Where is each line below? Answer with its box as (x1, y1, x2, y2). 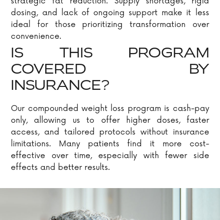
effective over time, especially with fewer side (11, 150, 209, 161)
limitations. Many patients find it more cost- (11, 138, 209, 149)
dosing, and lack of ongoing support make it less (11, 7, 209, 18)
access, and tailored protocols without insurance (11, 127, 209, 137)
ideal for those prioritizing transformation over (11, 19, 209, 29)
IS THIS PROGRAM (11, 47, 209, 61)
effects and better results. (11, 162, 110, 172)
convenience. (11, 31, 62, 41)
